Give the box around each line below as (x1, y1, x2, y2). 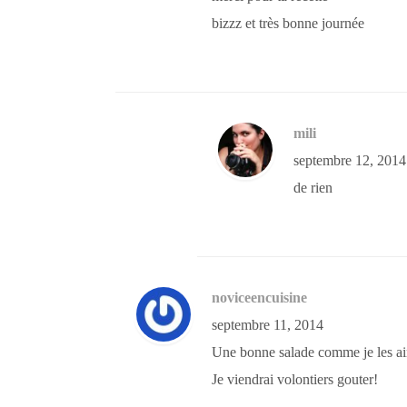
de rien (293, 180, 333, 196)
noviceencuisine (212, 290, 307, 306)
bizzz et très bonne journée (212, 15, 364, 32)
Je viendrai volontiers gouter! (212, 372, 378, 388)
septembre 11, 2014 (212, 317, 323, 333)
